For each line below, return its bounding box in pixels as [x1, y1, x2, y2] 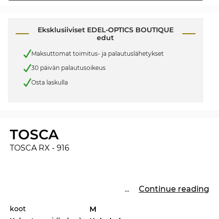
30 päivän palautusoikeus [31, 64, 106, 72]
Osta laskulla [31, 78, 68, 86]
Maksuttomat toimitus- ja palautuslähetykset [31, 49, 164, 57]
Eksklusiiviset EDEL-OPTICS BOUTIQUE [37, 25, 174, 35]
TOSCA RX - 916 [10, 143, 69, 153]
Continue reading [139, 184, 209, 194]
